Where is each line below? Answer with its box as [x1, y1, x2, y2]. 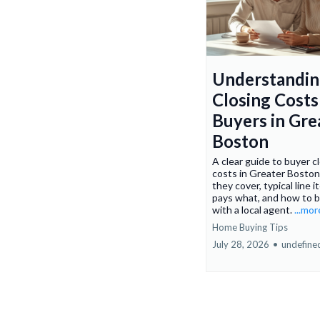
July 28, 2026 [212, 239, 269, 251]
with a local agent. [212, 204, 294, 216]
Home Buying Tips [212, 221, 288, 234]
